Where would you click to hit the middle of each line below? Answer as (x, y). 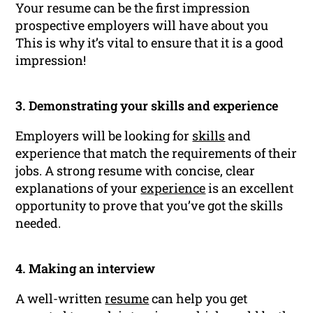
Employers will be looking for (104, 135)
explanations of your (78, 188)
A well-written (60, 298)
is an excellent (250, 188)
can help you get (198, 298)
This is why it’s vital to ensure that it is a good (150, 42)
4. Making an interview (86, 268)
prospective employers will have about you (142, 25)
